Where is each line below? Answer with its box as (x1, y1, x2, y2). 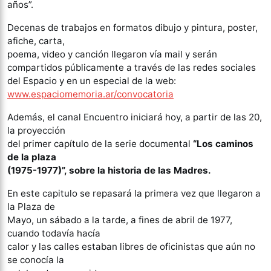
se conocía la (7, 254, 64, 266)
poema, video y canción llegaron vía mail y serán (7, 48, 217, 60)
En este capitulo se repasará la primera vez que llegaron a (7, 188, 261, 200)
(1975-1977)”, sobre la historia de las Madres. (7, 165, 211, 177)
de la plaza (7, 151, 56, 163)
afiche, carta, (7, 35, 65, 47)
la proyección (7, 125, 65, 137)
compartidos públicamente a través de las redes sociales (7, 62, 256, 74)
